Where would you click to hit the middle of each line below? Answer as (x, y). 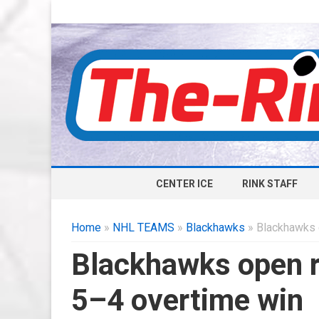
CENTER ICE (184, 184)
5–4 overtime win (187, 300)
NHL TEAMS (143, 228)
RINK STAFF (270, 184)
